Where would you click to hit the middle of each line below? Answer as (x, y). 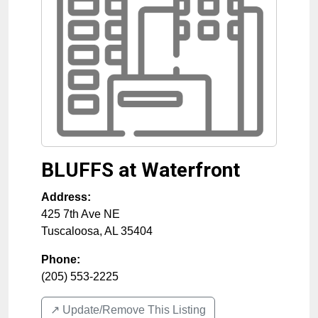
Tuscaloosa (70, 231)
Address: (66, 197)
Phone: (61, 260)
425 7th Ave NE (81, 214)
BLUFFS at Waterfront (141, 170)
